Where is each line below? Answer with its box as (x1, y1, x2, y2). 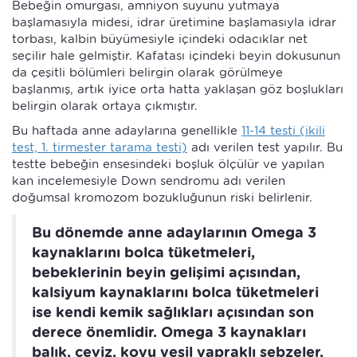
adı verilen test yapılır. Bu (187, 140, 343, 155)
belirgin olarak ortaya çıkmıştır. (12, 99, 198, 114)
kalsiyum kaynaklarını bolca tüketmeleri (32, 284, 319, 301)
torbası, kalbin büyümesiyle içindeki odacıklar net (12, 32, 308, 47)
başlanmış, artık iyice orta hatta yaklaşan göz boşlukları (12, 82, 343, 97)
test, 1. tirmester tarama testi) (12, 140, 187, 155)
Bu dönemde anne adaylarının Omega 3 (32, 224, 316, 241)
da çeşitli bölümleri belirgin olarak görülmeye (12, 65, 283, 80)
